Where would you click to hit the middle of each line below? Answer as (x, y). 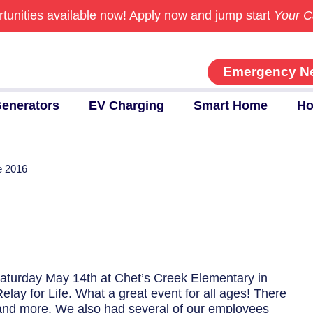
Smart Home (230, 106)
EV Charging (126, 106)
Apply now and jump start (201, 16)
